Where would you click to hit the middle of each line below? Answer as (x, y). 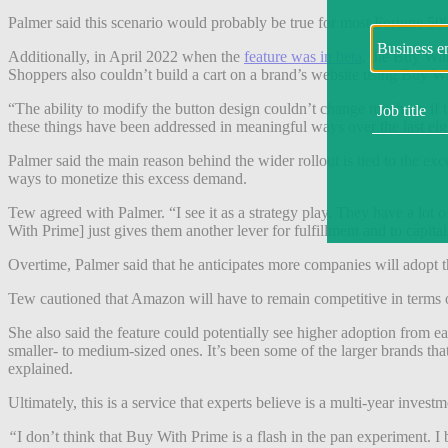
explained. (40, 368)
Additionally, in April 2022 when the (126, 56)
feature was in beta (303, 56)
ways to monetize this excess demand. (127, 178)
